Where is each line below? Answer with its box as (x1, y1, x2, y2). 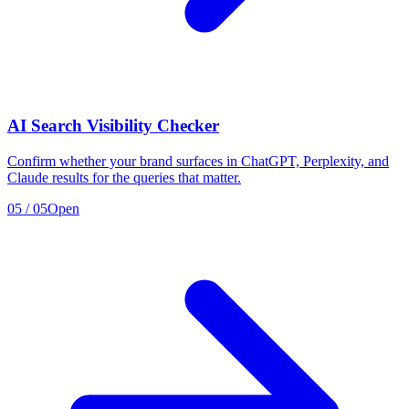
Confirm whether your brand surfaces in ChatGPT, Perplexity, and (7, 152, 389, 169)
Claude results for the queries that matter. (7, 169, 241, 185)
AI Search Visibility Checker (7, 115, 219, 135)
